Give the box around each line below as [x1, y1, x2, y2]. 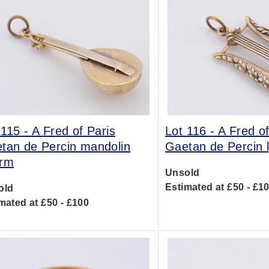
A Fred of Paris [32, 124, 116, 138]
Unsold [165, 168, 200, 178]
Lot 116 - [165, 124, 218, 138]
